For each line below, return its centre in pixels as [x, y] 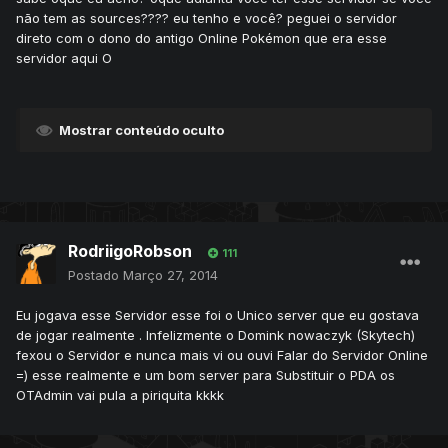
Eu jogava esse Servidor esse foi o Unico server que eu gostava [217, 315]
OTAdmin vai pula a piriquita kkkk [120, 395]
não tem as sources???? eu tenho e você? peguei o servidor [206, 18]
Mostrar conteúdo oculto [141, 130]
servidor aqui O [64, 58]
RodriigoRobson [130, 251]
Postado [95, 275]
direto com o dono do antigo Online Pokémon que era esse [201, 38]
